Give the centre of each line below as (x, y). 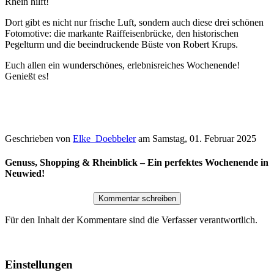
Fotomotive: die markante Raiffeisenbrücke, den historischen (122, 33)
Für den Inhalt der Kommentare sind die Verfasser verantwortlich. (131, 220)
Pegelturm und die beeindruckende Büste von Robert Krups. (121, 44)
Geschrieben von (39, 138)
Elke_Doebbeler (104, 138)
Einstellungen (39, 264)
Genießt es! (27, 76)
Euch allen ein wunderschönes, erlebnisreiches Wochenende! (122, 65)
